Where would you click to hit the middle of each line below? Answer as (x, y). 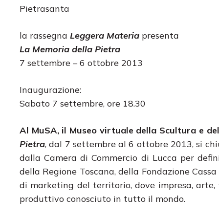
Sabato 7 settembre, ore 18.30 (83, 103)
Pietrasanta (44, 8)
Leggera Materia (105, 35)
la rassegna (45, 35)
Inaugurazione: (50, 89)
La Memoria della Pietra (70, 49)
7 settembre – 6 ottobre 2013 (81, 63)
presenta (159, 35)
